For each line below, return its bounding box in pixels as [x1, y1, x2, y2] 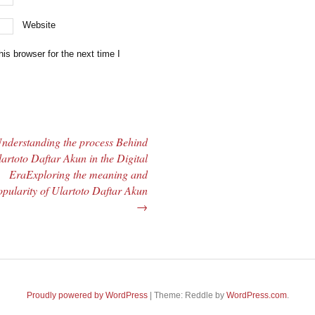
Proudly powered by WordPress [26, 290, 148, 300]
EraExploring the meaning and [8, 166, 148, 181]
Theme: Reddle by [153, 290, 226, 300]
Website [22, 19, 56, 30]
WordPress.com [226, 290, 287, 300]
